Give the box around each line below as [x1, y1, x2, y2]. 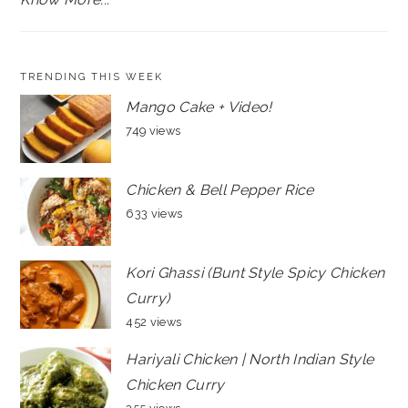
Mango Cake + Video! [126, 98, 272, 116]
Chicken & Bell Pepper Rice [126, 181, 314, 199]
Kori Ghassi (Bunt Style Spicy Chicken [126, 264, 385, 281]
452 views [126, 315, 182, 329]
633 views [126, 207, 183, 220]
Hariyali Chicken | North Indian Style [126, 351, 374, 368]
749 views [126, 124, 181, 138]
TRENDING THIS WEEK [20, 71, 164, 83]
